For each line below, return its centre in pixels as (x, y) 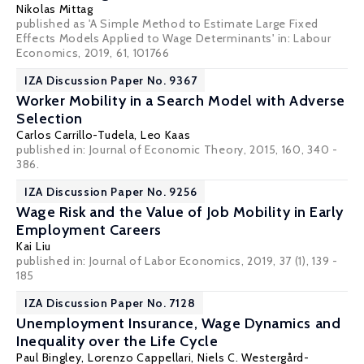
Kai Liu (34, 246)
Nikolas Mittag (55, 9)
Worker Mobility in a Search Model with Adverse (181, 101)
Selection (50, 119)
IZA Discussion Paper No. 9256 (111, 192)
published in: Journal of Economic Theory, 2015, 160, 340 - (177, 149)
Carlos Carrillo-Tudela (76, 135)
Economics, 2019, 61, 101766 (93, 53)
